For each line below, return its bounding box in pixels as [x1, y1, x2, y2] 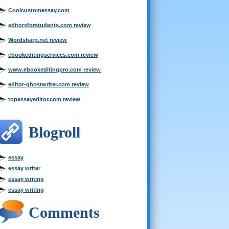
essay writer [8, 165, 40, 171]
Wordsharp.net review [8, 37, 67, 43]
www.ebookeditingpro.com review [8, 66, 101, 73]
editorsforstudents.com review [8, 22, 91, 28]
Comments [29, 204, 100, 221]
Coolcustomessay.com [8, 7, 70, 13]
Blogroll [29, 124, 80, 141]
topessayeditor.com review [8, 96, 80, 102]
